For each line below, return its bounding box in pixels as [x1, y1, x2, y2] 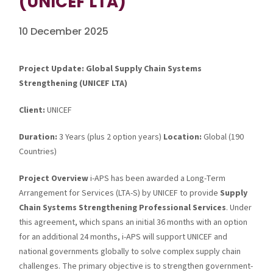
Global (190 [202, 130, 244, 143]
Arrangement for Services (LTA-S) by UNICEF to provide [19, 186, 221, 199]
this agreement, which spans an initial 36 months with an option [19, 216, 248, 229]
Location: [163, 130, 202, 143]
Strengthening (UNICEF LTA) [19, 77, 128, 90]
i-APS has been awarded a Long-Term [88, 172, 226, 185]
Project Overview [19, 172, 89, 185]
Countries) [19, 145, 57, 158]
